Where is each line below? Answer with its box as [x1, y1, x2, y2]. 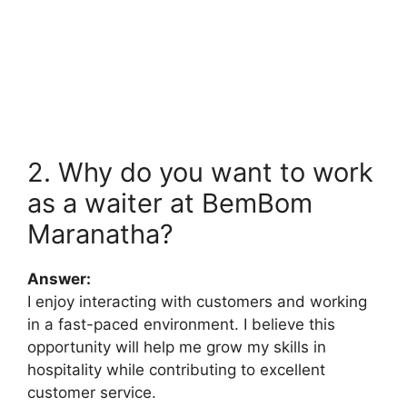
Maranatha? [27, 217, 174, 250]
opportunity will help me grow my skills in [27, 337, 326, 356]
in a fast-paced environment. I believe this [27, 314, 335, 333]
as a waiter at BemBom [27, 186, 313, 219]
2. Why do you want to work [27, 155, 373, 188]
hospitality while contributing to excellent [27, 360, 325, 379]
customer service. [27, 382, 156, 402]
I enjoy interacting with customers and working [27, 292, 367, 311]
